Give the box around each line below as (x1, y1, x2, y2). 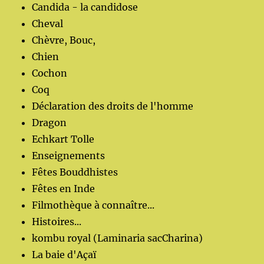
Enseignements (32, 149, 105, 161)
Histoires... (32, 215, 82, 227)
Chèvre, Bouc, (32, 34, 96, 46)
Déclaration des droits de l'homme (32, 100, 194, 112)
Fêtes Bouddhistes (32, 166, 118, 178)
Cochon (32, 67, 68, 79)
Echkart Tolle (32, 133, 95, 145)
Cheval (32, 17, 64, 29)
